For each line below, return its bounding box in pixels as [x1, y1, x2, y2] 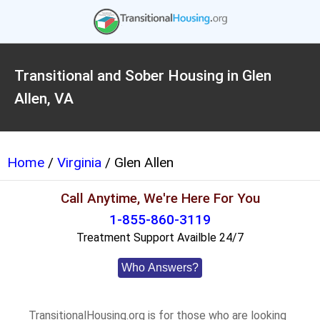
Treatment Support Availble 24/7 [76, 231, 244, 244]
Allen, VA [14, 90, 74, 107]
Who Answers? [121, 261, 199, 274]
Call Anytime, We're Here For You [60, 190, 260, 206]
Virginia [57, 154, 101, 171]
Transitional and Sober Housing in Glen [14, 67, 271, 84]
